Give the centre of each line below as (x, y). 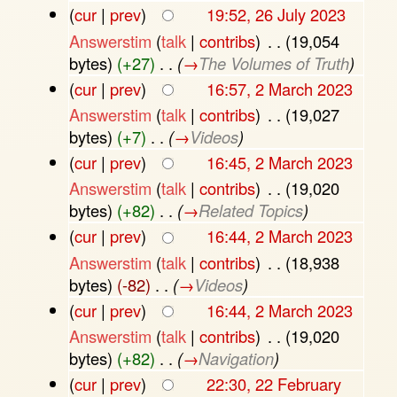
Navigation (236, 358)
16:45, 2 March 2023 (279, 163)
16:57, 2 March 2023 (279, 88)
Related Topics (250, 210)
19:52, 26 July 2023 (276, 15)
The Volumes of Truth (273, 62)
